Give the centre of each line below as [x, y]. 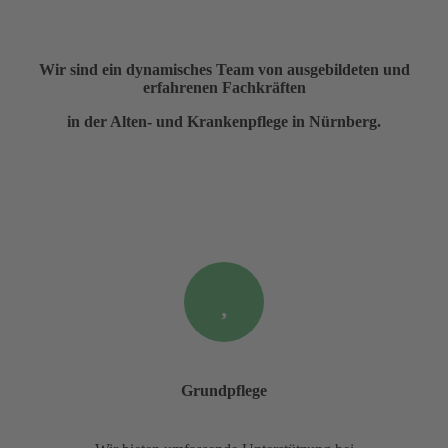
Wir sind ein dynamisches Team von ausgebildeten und [224, 69]
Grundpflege [224, 390]
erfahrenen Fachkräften [224, 87]
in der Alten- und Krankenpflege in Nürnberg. [224, 121]
